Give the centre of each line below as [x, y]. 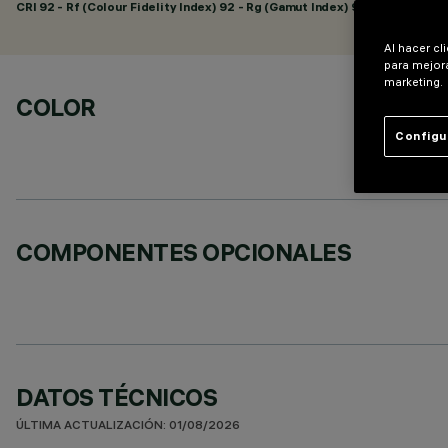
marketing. [413, 82]
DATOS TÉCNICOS [117, 397]
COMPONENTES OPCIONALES [184, 252]
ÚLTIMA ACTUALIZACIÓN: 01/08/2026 [128, 426]
